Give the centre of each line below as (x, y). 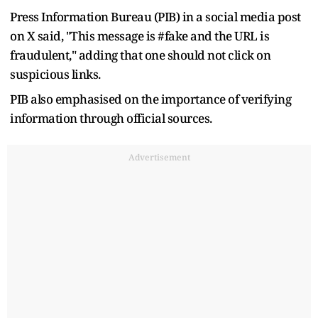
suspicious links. (55, 74)
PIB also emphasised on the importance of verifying (150, 99)
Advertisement (159, 157)
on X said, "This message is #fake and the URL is (139, 35)
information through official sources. (111, 118)
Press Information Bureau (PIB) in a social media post (155, 16)
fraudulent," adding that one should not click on (140, 55)
